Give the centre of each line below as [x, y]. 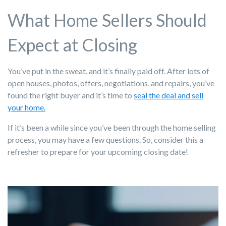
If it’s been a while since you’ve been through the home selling [112, 128]
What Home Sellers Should [107, 20]
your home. [26, 107]
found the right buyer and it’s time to [71, 95]
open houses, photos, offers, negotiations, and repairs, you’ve [111, 83]
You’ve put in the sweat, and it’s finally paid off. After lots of [108, 71]
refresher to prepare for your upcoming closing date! [98, 152]
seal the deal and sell [168, 95]
